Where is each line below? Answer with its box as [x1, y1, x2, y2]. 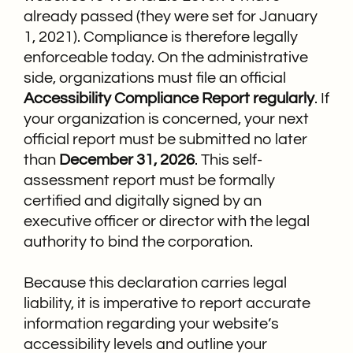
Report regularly [202, 90, 314, 106]
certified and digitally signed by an [24, 192, 262, 209]
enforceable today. [24, 49, 154, 65]
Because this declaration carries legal [24, 274, 287, 291]
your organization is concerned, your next [24, 110, 309, 127]
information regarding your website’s [24, 315, 279, 332]
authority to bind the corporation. [24, 233, 253, 250]
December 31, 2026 [59, 151, 195, 168]
